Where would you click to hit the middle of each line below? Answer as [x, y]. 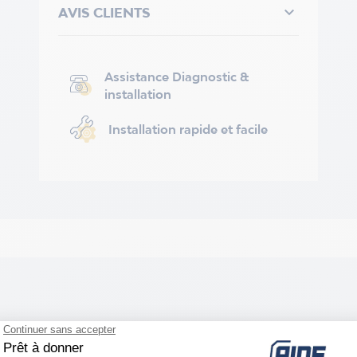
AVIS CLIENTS [104, 13]
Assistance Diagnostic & [177, 76]
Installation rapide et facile [188, 129]
